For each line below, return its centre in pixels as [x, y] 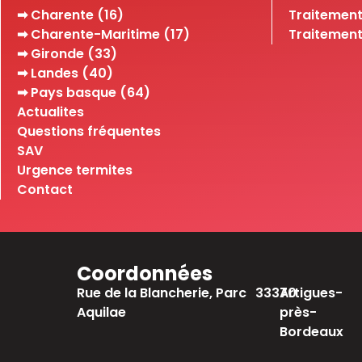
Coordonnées [145, 273]
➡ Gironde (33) [67, 53]
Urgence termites [75, 170]
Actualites [51, 112]
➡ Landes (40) [65, 73]
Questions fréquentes [89, 131]
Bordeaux [311, 331]
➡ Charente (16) [70, 15]
